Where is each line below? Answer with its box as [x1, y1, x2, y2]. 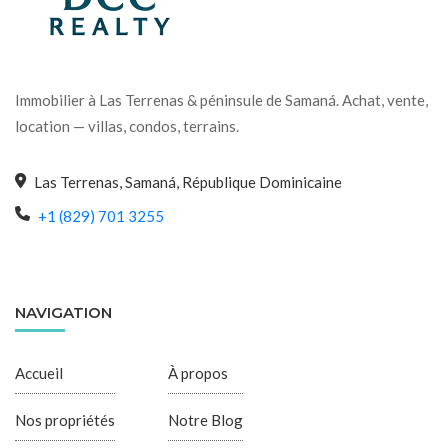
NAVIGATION [15, 302, 112, 322]
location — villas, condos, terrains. [15, 117, 239, 136]
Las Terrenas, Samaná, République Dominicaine [33, 173, 342, 192]
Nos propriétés [15, 411, 115, 430]
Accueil [15, 364, 63, 383]
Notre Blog [167, 411, 243, 430]
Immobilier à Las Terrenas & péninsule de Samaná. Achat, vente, [15, 91, 428, 110]
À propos [167, 364, 228, 383]
